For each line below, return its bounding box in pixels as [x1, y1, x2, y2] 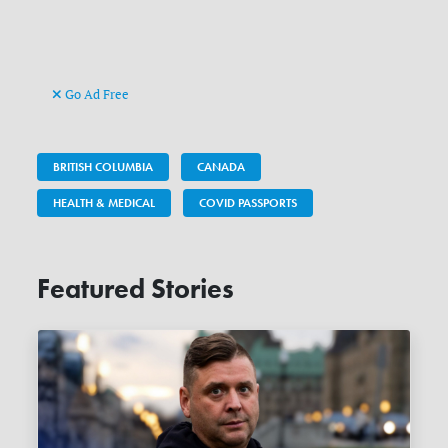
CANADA [197, 159, 246, 176]
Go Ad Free [62, 86, 130, 103]
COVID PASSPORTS [199, 195, 298, 212]
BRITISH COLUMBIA [53, 159, 154, 176]
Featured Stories [37, 272, 235, 307]
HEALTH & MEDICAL [53, 195, 156, 212]
